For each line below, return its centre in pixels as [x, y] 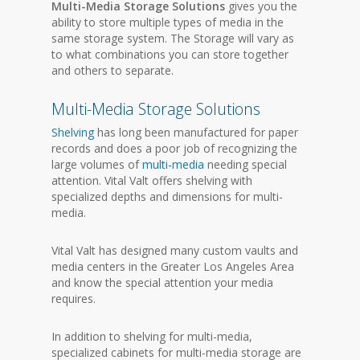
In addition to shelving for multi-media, [152, 336]
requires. [74, 298]
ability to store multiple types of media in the [168, 22]
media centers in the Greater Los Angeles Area [173, 266]
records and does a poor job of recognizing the [175, 148]
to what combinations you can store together [170, 54]
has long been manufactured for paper [196, 132]
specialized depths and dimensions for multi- [168, 196]
